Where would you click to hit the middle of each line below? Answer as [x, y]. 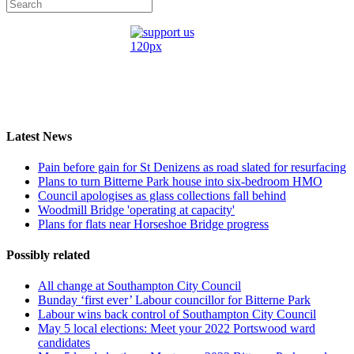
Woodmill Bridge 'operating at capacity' [136, 209]
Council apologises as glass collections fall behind [162, 195]
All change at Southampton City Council [139, 286]
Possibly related [48, 255]
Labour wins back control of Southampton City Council [177, 314]
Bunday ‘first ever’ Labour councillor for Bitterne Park [174, 300]
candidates [64, 343]
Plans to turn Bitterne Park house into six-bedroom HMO [180, 181]
